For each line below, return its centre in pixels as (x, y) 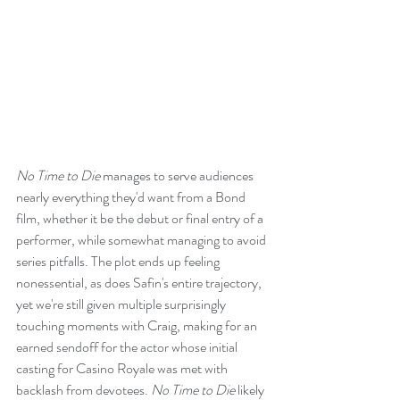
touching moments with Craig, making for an (138, 326)
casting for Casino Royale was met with (123, 369)
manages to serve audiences (178, 176)
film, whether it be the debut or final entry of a (141, 219)
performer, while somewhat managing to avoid (142, 240)
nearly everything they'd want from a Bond (132, 197)
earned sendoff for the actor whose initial (128, 347)
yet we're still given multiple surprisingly (122, 304)
